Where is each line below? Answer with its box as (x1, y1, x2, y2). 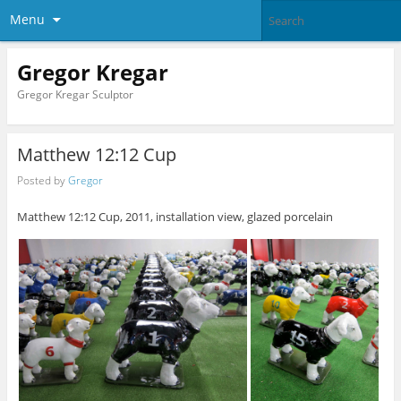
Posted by (16, 172, 68, 188)
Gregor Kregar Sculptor (16, 86, 133, 102)
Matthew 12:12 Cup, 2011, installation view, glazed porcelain (16, 209, 333, 226)
